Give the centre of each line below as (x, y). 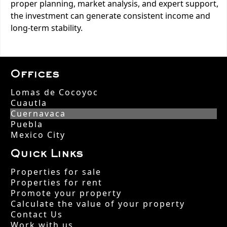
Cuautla (29, 103)
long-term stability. (47, 28)
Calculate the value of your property (98, 204)
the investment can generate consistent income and (110, 16)
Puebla (27, 124)
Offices (35, 76)
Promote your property (66, 193)
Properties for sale (56, 172)
